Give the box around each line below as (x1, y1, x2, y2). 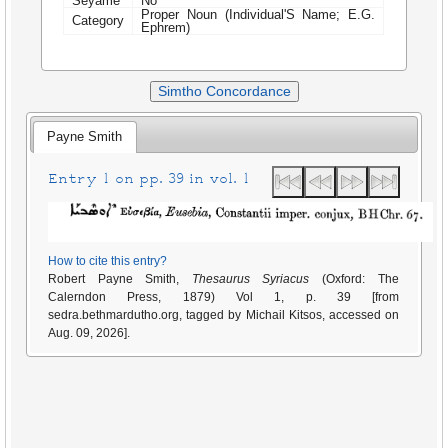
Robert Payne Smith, (48, 271, 193, 286)
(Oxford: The (309, 271, 400, 286)
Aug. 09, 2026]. (48, 325, 131, 340)
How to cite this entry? (48, 253, 168, 268)
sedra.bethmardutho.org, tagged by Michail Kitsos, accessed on (48, 307, 400, 322)
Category (72, 12, 125, 28)
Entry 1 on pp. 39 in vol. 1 (48, 171, 251, 189)
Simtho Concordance (157, 83, 291, 100)
